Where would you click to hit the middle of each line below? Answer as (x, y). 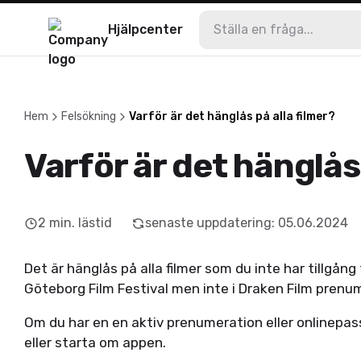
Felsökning (89, 116)
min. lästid (81, 223)
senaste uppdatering (208, 223)
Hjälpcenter (145, 29)
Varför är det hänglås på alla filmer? (232, 116)
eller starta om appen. (97, 342)
